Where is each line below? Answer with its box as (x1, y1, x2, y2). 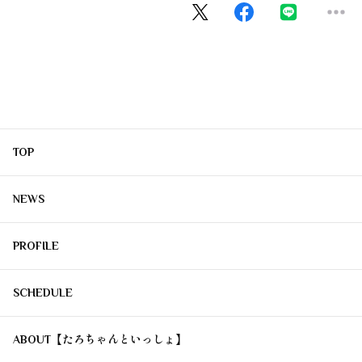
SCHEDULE (13, 286, 73, 300)
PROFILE (13, 239, 59, 253)
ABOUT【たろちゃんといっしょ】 (13, 333, 187, 347)
